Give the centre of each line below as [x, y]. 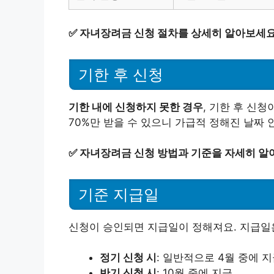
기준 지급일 [119, 194]
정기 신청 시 [128, 258]
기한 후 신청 [121, 74]
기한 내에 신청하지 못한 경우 [136, 107]
